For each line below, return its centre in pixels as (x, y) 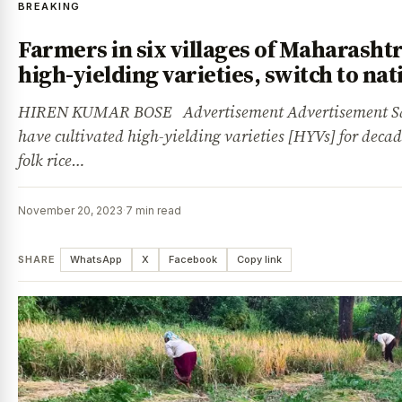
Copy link (259, 259)
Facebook (192, 259)
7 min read (153, 210)
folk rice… (52, 160)
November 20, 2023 (70, 210)
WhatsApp (96, 259)
